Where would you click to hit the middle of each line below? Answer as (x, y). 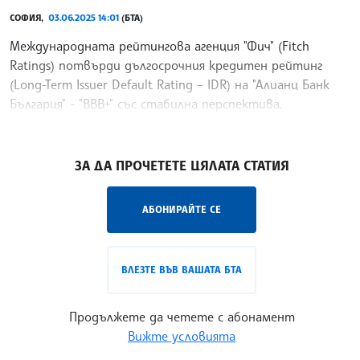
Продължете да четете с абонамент (182, 317)
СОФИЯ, (29, 18)
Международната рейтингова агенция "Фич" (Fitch (160, 46)
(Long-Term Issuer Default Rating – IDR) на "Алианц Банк (170, 85)
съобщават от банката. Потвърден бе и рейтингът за (179, 123)
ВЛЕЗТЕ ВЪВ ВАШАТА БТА (182, 270)
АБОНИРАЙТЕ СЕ (182, 210)
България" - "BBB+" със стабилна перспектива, (146, 104)
